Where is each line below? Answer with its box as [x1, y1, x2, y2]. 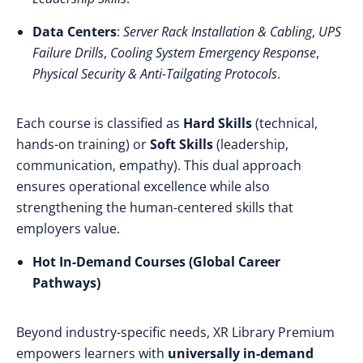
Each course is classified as [16, 114, 183, 132]
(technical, [252, 114, 318, 132]
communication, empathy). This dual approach [16, 156, 301, 174]
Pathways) [32, 274, 100, 292]
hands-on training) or [16, 135, 150, 153]
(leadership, [213, 135, 288, 153]
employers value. [16, 220, 120, 237]
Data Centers [32, 23, 117, 41]
